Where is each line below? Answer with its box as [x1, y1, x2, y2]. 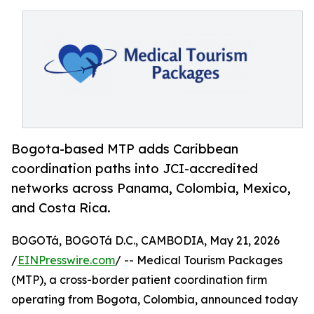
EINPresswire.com [18, 253, 115, 268]
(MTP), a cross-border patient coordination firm [11, 273, 267, 287]
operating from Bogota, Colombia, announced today [11, 292, 298, 307]
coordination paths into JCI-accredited [11, 161, 258, 177]
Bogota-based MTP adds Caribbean [11, 141, 238, 157]
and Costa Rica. [11, 200, 111, 216]
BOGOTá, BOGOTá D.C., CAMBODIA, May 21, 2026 [11, 233, 280, 248]
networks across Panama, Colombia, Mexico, [11, 180, 291, 196]
